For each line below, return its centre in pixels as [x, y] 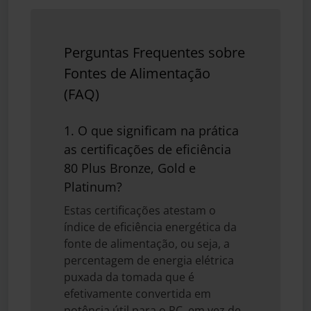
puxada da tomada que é [129, 277]
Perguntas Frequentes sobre [154, 52]
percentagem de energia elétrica [149, 260]
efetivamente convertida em [137, 293]
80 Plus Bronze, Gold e [130, 168]
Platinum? [93, 186]
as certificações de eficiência [148, 149]
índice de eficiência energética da [150, 227]
